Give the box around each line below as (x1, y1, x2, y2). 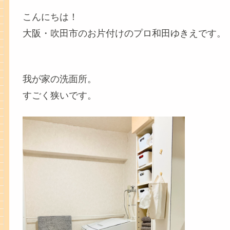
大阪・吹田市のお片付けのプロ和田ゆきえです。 (22, 28, 226, 39)
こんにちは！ (22, 12, 78, 22)
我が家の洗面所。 (22, 74, 97, 85)
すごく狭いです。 (22, 90, 97, 101)
